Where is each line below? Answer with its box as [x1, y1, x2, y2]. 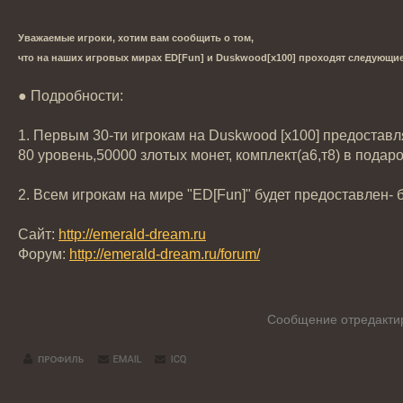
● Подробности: [18, 88, 123, 103]
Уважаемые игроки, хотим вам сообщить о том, [18, 32, 254, 43]
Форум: [18, 246, 69, 262]
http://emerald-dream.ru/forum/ [69, 246, 260, 262]
